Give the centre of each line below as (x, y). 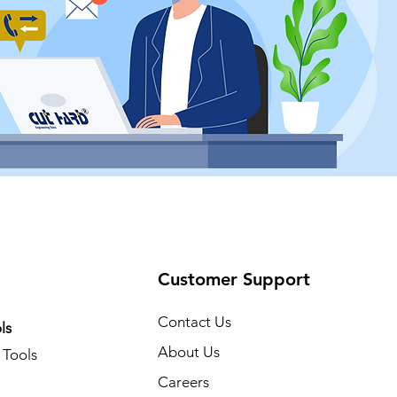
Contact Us (194, 321)
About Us (188, 351)
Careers (183, 381)
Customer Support (234, 279)
